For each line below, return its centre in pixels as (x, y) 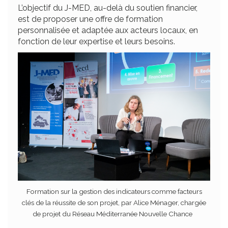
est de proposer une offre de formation (90, 19)
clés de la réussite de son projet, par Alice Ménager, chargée (114, 202)
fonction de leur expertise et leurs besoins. (96, 41)
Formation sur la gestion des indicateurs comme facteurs (114, 191)
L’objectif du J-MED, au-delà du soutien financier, (108, 8)
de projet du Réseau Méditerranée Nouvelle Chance (114, 213)
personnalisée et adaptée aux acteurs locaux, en (108, 30)
